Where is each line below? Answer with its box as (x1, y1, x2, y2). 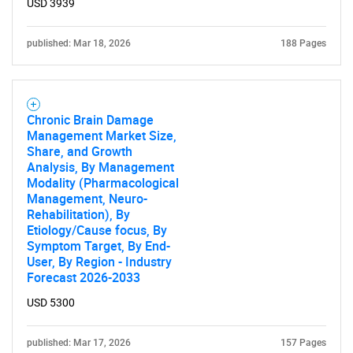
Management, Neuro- (27, 190, 147, 207)
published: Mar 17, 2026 (27, 337, 131, 348)
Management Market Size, (27, 127, 176, 144)
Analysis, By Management (27, 158, 174, 176)
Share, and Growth (27, 143, 132, 160)
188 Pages (281, 38, 326, 49)
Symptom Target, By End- (27, 237, 170, 255)
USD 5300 (27, 296, 75, 309)
